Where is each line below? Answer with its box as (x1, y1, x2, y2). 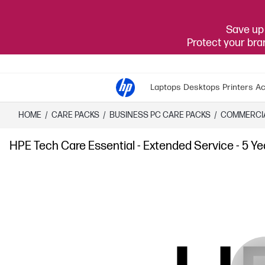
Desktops (183, 82, 220, 92)
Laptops (150, 82, 181, 92)
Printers (222, 82, 253, 92)
